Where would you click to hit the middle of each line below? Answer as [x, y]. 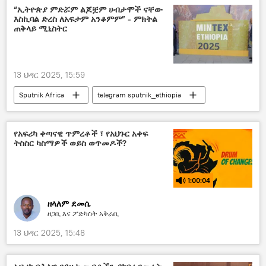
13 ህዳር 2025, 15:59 [49, 75]
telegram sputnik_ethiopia [139, 94]
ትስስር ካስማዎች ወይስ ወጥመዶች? [70, 143]
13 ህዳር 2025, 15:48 [49, 232]
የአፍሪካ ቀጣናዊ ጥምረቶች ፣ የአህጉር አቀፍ [81, 133]
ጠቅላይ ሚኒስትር [40, 28]
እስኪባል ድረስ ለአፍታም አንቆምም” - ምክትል [85, 19]
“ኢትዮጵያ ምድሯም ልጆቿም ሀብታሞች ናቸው [88, 9]
